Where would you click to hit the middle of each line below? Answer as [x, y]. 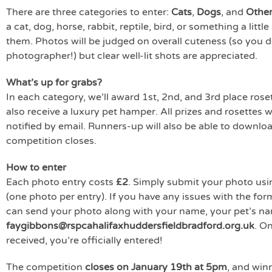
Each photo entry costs [61, 182]
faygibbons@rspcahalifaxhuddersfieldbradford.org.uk [130, 226]
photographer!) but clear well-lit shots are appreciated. [132, 56]
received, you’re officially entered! [84, 240]
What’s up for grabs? [54, 82]
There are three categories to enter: [89, 12]
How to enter [36, 167]
